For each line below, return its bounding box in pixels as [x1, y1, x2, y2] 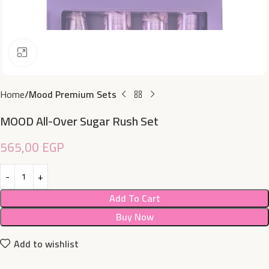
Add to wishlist [14, 234, 79, 253]
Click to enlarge [35, 44, 92, 61]
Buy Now [115, 208, 154, 226]
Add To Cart [109, 189, 160, 207]
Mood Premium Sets [29, 85, 116, 103]
